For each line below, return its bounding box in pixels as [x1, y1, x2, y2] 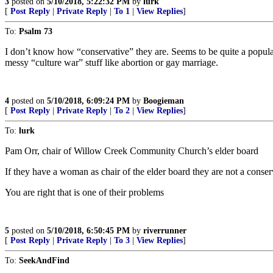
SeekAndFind [19, 256, 69, 265]
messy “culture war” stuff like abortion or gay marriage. [5, 57, 218, 68]
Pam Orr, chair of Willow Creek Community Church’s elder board [5, 146, 258, 156]
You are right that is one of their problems [5, 187, 164, 197]
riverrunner [143, 226, 186, 235]
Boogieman [143, 96, 184, 105]
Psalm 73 [19, 27, 52, 36]
